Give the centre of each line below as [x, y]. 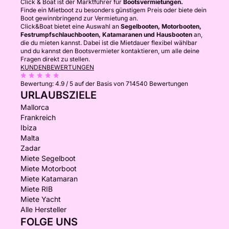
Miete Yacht [41, 199]
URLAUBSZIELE [59, 95]
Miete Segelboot [48, 158]
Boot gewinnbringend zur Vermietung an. [79, 18]
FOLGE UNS [49, 222]
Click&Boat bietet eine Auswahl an [71, 26]
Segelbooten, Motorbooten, [161, 26]
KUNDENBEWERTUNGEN [57, 67]
